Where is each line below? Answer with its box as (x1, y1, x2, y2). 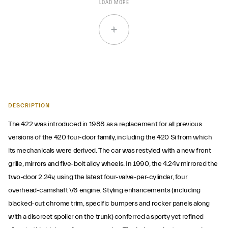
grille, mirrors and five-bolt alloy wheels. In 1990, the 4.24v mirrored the (8, 160, 218, 168)
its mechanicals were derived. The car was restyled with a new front (8, 147, 211, 155)
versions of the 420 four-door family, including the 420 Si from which (8, 133, 212, 141)
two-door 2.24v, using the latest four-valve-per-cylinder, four (8, 173, 188, 181)
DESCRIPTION (8, 102, 50, 109)
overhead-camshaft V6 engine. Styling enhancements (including (8, 186, 201, 194)
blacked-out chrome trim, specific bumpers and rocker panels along (8, 199, 210, 208)
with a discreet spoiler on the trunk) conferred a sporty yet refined (8, 213, 204, 221)
